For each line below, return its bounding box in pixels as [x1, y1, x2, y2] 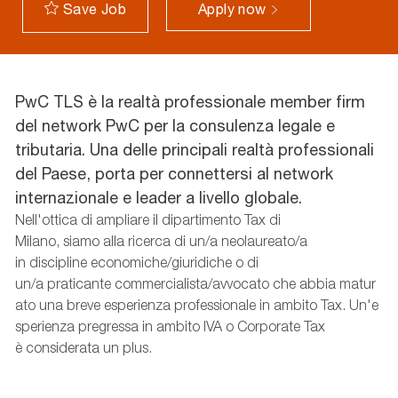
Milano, [14, 232, 60, 250]
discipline [28, 253, 87, 271]
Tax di [243, 211, 281, 228]
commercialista [114, 275, 208, 292]
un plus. [102, 338, 155, 356]
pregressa [77, 317, 139, 335]
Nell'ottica [14, 211, 77, 228]
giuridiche [171, 253, 232, 271]
